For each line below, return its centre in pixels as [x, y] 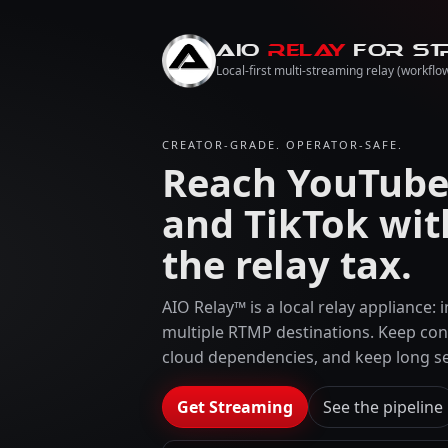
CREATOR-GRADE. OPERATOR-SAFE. [282, 144]
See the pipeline [383, 407]
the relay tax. [287, 264]
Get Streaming [235, 407]
